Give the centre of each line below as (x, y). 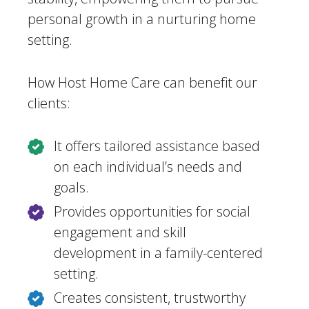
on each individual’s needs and (148, 167)
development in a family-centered (158, 253)
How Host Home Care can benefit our (142, 82)
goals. (71, 187)
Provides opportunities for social (152, 211)
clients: (49, 103)
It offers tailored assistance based (157, 146)
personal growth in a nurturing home (142, 19)
